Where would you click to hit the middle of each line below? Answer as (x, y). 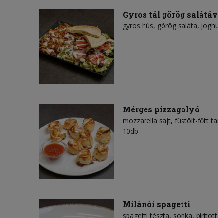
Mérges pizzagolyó (161, 109)
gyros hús (138, 26)
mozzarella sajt (147, 121)
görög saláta (177, 26)
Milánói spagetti (156, 204)
